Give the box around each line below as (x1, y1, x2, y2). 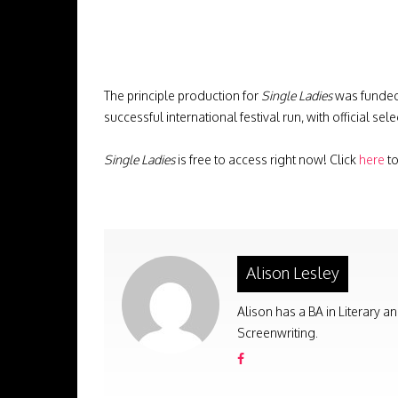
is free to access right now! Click (175, 152, 359, 168)
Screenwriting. (237, 325, 318, 341)
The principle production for (104, 88, 261, 104)
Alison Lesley (246, 263, 339, 283)
